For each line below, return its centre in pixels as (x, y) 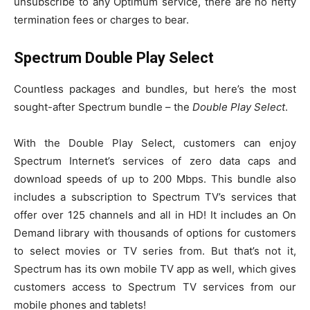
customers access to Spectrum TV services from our (155, 287)
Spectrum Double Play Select (114, 58)
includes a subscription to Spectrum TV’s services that (155, 197)
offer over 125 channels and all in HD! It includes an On (155, 215)
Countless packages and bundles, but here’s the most (155, 89)
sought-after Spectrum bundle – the (103, 107)
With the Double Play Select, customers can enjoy (155, 143)
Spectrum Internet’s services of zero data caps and (155, 161)
